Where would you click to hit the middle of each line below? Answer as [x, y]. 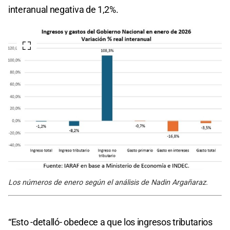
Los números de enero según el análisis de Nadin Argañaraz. [108, 182]
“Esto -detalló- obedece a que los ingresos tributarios [110, 222]
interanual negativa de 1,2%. [63, 9]
